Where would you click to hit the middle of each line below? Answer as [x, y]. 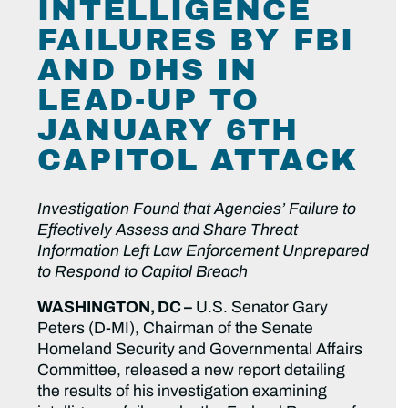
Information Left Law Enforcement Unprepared [204, 251]
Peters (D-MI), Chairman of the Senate [176, 329]
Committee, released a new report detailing [192, 371]
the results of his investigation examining [183, 392]
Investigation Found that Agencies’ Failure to [197, 209]
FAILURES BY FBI [196, 41]
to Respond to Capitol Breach [143, 272]
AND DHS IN [148, 71]
